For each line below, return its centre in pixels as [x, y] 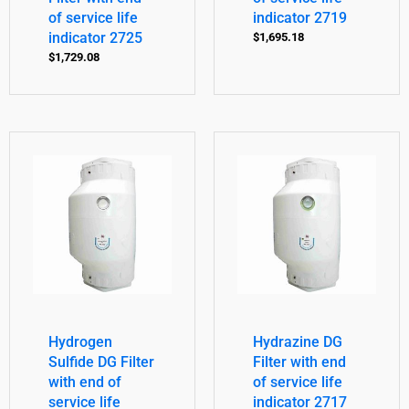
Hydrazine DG [297, 341]
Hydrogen [80, 341]
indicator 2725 [95, 38]
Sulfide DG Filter [101, 362]
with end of [84, 382]
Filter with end [299, 362]
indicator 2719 [299, 18]
